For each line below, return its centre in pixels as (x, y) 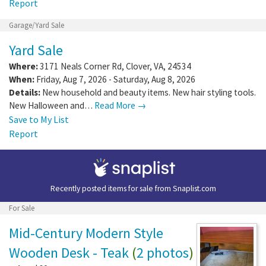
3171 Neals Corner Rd (81, 66)
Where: (23, 66)
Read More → (120, 105)
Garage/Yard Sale (37, 25)
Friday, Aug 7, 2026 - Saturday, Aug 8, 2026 (115, 79)
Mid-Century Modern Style (86, 233)
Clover (138, 66)
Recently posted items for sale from (111, 188)
